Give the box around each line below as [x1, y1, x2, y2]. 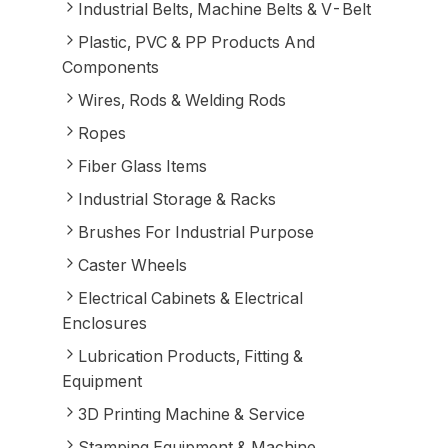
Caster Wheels [77, 255, 187, 275]
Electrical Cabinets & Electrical [77, 288, 303, 308]
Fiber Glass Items [77, 156, 207, 176]
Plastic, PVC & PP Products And [77, 32, 315, 52]
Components [61, 57, 159, 77]
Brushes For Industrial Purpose [77, 222, 314, 242]
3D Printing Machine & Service [77, 404, 305, 424]
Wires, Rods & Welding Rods [77, 90, 286, 110]
